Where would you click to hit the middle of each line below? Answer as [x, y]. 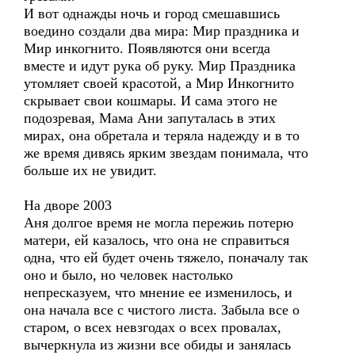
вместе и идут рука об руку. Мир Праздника [160, 66]
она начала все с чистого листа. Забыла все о [162, 310]
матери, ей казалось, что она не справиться [157, 240]
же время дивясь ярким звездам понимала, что [166, 153]
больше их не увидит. [90, 170]
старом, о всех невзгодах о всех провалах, [153, 327]
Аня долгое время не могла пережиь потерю [158, 223]
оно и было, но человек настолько [128, 275]
